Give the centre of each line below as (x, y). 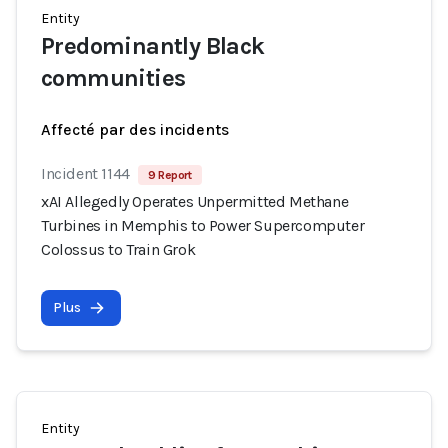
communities (113, 78)
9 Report (169, 175)
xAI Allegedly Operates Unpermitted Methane (195, 201)
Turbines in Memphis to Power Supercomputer (203, 225)
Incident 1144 (85, 173)
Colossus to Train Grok (118, 249)
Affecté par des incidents (135, 129)
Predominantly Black (153, 46)
